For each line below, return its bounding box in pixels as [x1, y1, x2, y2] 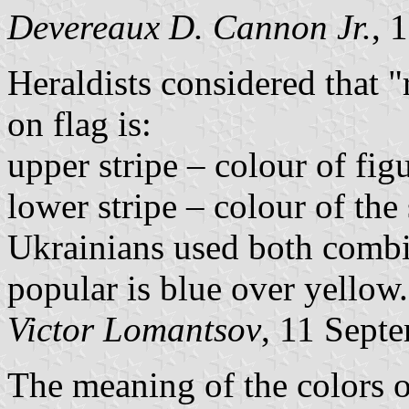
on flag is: [7, 103, 152, 143]
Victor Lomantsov [7, 309, 261, 349]
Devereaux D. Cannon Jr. [7, 6, 372, 47]
